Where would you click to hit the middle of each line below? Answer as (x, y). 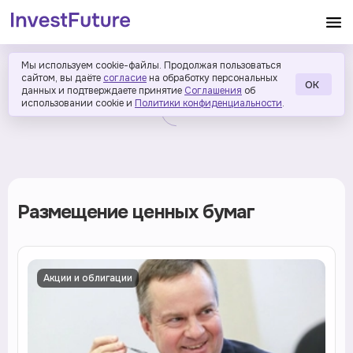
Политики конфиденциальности (208, 103)
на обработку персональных (213, 78)
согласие (125, 78)
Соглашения (213, 91)
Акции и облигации (88, 278)
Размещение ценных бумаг (136, 212)
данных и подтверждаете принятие (102, 91)
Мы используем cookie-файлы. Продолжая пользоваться (151, 65)
